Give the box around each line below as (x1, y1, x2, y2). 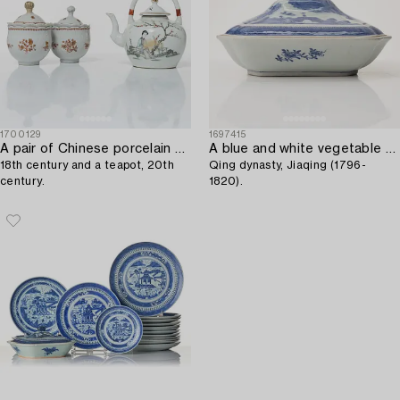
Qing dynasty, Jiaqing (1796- (209, 159, 367, 171)
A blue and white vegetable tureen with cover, (385, 142, 396, 155)
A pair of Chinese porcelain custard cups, (174, 142, 185, 155)
